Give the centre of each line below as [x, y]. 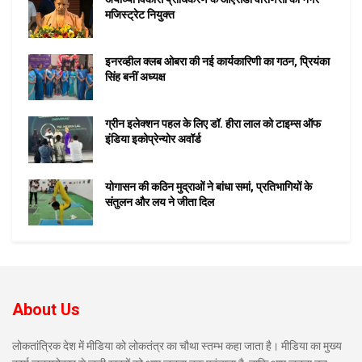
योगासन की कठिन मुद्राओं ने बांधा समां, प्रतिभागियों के [208, 186]
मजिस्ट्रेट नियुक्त [140, 14]
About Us [46, 309]
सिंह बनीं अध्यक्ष [135, 77]
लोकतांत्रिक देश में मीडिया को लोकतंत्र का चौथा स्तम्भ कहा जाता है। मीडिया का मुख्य [177, 345]
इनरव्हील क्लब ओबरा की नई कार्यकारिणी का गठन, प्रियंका [217, 62]
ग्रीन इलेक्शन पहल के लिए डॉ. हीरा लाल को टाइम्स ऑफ [213, 124]
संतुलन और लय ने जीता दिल [160, 202]
